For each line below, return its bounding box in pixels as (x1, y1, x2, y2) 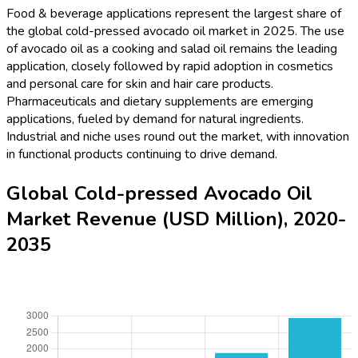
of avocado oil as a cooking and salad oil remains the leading (6, 40, 337, 58)
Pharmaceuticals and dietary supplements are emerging (6, 93, 313, 111)
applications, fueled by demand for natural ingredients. (6, 110, 304, 129)
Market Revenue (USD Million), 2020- (6, 206, 346, 233)
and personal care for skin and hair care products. (6, 75, 273, 93)
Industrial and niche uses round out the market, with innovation (6, 128, 349, 146)
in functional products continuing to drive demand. (6, 145, 277, 164)
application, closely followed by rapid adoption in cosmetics (6, 58, 333, 76)
